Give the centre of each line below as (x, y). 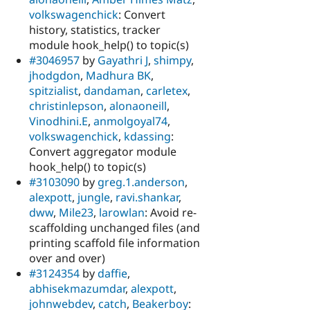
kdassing (147, 137)
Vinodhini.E (58, 121)
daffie (112, 274)
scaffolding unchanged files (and (115, 228)
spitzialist (54, 91)
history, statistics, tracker (95, 30)
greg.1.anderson (141, 182)
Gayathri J (123, 61)
